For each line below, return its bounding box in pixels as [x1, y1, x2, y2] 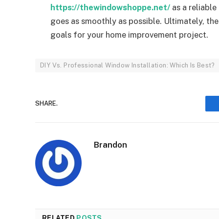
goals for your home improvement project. [50, 29, 208, 40]
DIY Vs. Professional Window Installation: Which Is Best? [40, 61, 215, 69]
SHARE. [35, 100, 58, 108]
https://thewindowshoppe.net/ [50, 2, 170, 12]
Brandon [94, 139, 127, 150]
